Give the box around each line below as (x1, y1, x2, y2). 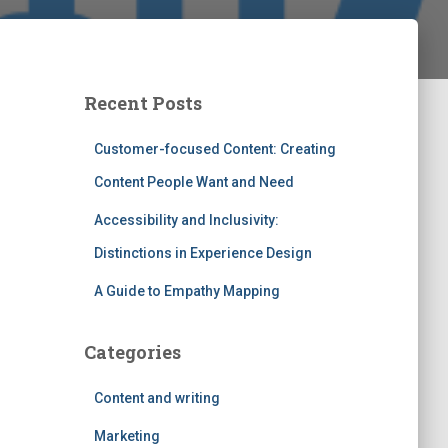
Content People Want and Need (93, 174, 294, 190)
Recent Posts (83, 91, 202, 115)
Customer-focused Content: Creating (93, 141, 336, 157)
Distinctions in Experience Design (93, 245, 312, 261)
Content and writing (93, 390, 220, 406)
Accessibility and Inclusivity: (93, 212, 279, 228)
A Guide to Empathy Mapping (93, 283, 280, 299)
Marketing (93, 428, 160, 444)
